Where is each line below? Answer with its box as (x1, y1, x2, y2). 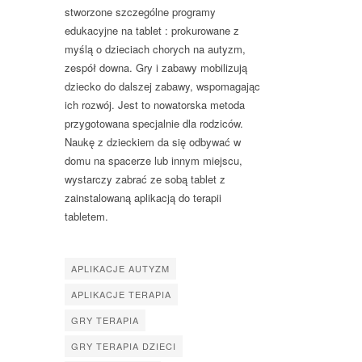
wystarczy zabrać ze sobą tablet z (65, 170, 225, 187)
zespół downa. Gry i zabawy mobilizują (65, 59, 247, 75)
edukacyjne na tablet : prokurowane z (65, 22, 239, 38)
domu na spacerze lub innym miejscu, (65, 152, 242, 168)
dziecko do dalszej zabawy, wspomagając (65, 78, 260, 94)
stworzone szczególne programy (65, 3, 216, 19)
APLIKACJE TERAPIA (71, 287, 171, 301)
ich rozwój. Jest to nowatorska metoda (65, 96, 245, 112)
